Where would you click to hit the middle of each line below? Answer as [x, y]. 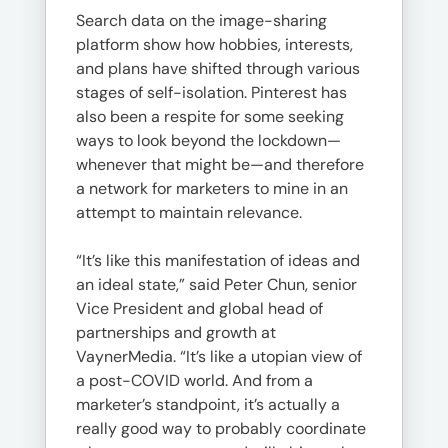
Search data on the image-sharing [201, 20]
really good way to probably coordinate [221, 428]
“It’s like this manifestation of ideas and [218, 260]
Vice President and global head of [199, 308]
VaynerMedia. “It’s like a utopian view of [219, 356]
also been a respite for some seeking [210, 116]
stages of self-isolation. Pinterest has [211, 92]
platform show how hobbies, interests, [214, 44]
